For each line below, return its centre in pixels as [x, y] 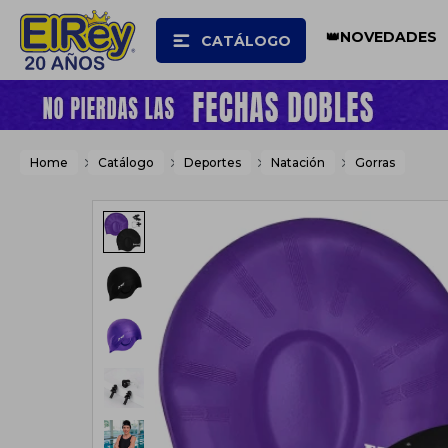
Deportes [212, 162]
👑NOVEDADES [382, 36]
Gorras [375, 162]
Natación [298, 162]
